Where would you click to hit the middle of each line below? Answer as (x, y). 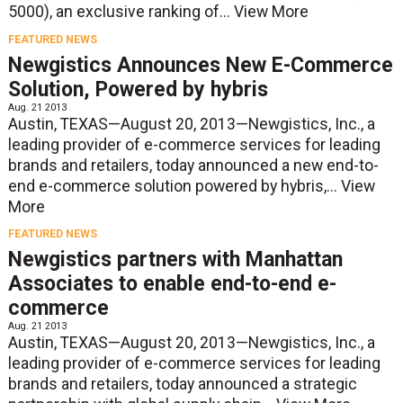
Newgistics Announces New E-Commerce (200, 65)
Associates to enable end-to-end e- (172, 283)
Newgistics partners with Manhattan (175, 259)
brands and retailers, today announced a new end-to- (193, 165)
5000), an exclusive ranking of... (121, 12)
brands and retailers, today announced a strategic (182, 384)
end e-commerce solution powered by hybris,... (174, 186)
